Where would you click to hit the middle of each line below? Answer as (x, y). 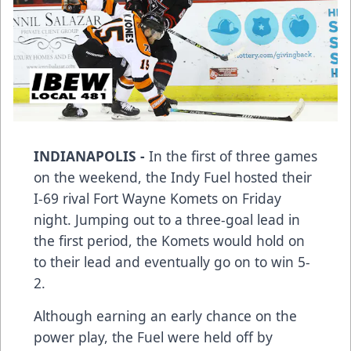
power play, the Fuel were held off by (153, 337)
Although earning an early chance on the (165, 316)
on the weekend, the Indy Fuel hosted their (173, 177)
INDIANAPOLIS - (91, 156)
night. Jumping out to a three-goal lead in (167, 220)
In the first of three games (233, 156)
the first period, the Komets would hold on (169, 241)
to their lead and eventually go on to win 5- (172, 262)
